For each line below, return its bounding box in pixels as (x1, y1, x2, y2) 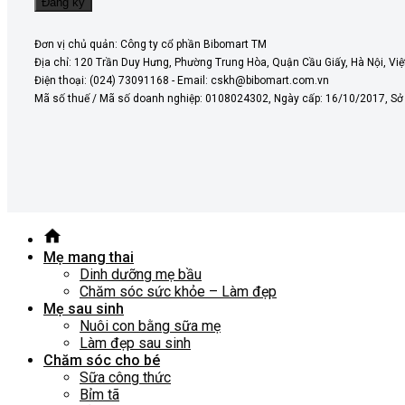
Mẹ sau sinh (43, 300, 124, 318)
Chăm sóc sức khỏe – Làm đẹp (80, 283, 277, 301)
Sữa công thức (80, 369, 171, 387)
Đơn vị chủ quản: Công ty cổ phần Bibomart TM (34, 38, 267, 52)
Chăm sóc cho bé (43, 352, 160, 370)
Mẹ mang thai (43, 249, 134, 267)
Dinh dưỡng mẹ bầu (80, 266, 202, 284)
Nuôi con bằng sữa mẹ (80, 317, 221, 335)
